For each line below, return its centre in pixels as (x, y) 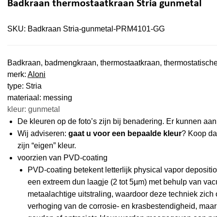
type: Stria (24, 86)
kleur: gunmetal (34, 109)
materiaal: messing (40, 97)
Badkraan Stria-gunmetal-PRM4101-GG (96, 29)
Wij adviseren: (43, 133)
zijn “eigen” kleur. (46, 145)
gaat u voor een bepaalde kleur (125, 133)
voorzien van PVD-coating (62, 157)
